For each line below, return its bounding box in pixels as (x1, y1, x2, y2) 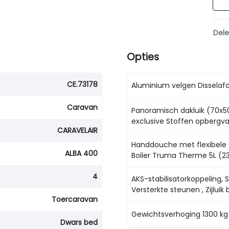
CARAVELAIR (57, 125, 98, 135)
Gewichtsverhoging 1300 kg (131, 209, 228, 219)
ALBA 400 (65, 148, 98, 158)
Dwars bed (60, 217, 98, 227)
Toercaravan (52, 194, 98, 204)
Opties (127, 50, 159, 64)
